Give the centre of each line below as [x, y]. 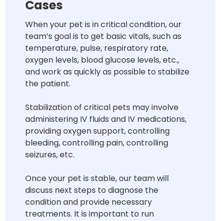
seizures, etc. [50, 154]
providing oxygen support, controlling [98, 131]
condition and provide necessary [89, 202]
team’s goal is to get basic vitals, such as [104, 36]
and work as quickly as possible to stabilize [108, 72]
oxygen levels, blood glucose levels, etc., [102, 60]
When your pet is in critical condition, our [104, 24]
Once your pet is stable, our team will [97, 178]
